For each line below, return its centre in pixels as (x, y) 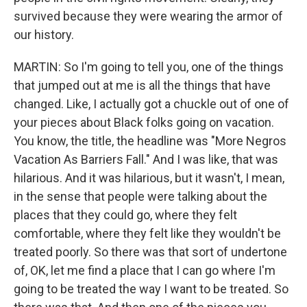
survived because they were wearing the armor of (148, 16)
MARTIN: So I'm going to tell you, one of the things (149, 66)
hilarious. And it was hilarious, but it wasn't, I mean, (149, 177)
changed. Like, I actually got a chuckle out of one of (151, 103)
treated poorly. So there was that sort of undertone (150, 251)
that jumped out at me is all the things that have (142, 85)
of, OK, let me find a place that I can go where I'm (145, 270)
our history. (44, 34)
